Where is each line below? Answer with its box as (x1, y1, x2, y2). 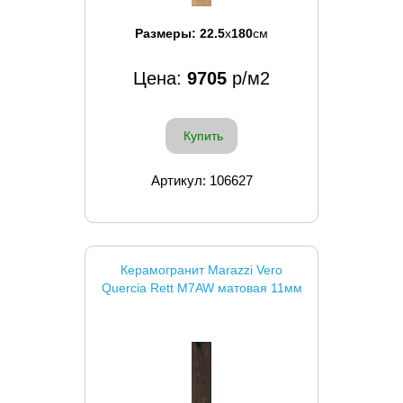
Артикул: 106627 (150, 172, 253, 188)
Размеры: (135, 25, 200, 40)
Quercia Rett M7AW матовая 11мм (101, 280, 302, 295)
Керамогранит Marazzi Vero (121, 262, 282, 277)
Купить (184, 128, 223, 143)
